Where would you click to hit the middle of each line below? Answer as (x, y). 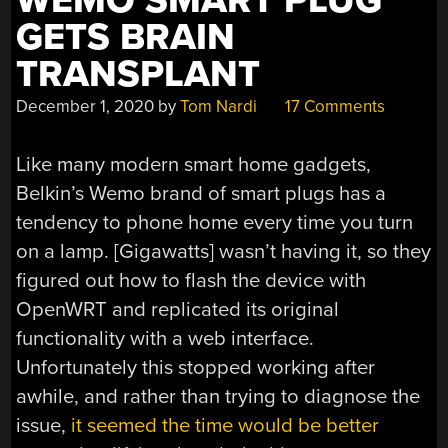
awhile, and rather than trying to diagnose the (218, 397)
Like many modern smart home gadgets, (194, 165)
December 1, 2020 (85, 106)
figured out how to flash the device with (191, 281)
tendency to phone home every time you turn (215, 223)
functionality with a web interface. (165, 339)
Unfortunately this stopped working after (196, 368)
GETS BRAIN (126, 37)
